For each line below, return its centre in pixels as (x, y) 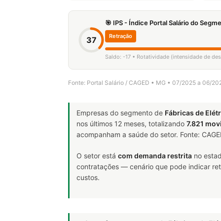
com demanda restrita (155, 156)
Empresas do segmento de (121, 113)
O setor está (97, 156)
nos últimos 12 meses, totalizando (131, 124)
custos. (88, 177)
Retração (121, 36)
